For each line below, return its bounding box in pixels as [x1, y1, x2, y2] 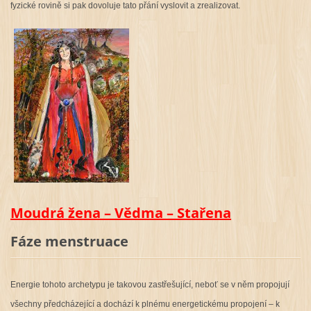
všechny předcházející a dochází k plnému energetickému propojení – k [10, 299, 280, 310]
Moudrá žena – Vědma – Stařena [10, 203, 231, 222]
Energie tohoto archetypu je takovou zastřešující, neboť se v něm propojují [10, 280, 289, 290]
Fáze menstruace [10, 231, 128, 251]
